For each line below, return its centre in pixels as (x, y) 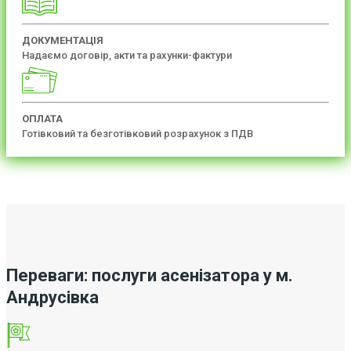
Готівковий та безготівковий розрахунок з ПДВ (138, 133)
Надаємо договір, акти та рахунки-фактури (127, 55)
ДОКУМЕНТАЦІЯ (63, 40)
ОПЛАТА (42, 118)
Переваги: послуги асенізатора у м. (150, 275)
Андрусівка (52, 297)
